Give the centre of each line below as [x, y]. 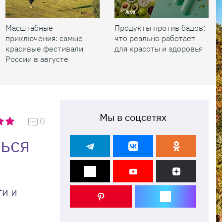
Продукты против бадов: [160, 28]
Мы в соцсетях [133, 117]
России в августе [37, 59]
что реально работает [155, 38]
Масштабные [29, 28]
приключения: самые [44, 38]
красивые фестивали [44, 49]
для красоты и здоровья [159, 49]
